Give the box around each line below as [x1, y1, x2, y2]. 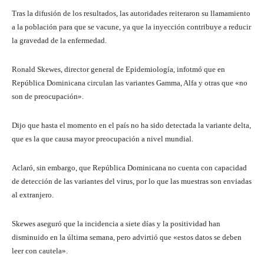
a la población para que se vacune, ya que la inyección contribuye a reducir [12, 22, 251, 32]
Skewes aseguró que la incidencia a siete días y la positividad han [12, 219, 220, 229]
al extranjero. [12, 190, 54, 200]
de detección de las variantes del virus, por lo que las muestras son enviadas [12, 177, 252, 186]
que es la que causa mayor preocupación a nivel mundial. [12, 134, 193, 144]
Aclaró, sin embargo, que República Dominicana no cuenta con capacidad [12, 163, 247, 173]
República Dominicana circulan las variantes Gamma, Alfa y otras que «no [12, 78, 247, 88]
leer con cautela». [12, 246, 68, 256]
